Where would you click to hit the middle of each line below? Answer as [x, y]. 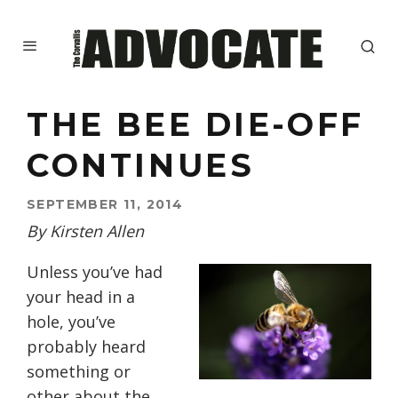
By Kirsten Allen [85, 231]
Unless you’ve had [95, 272]
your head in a [81, 297]
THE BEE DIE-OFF [196, 125]
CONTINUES [141, 166]
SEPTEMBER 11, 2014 [105, 205]
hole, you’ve [71, 322]
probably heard [86, 347]
